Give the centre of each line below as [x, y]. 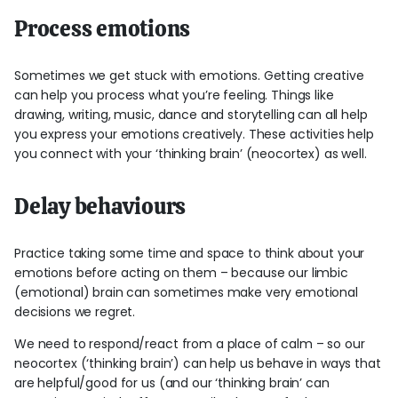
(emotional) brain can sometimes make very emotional [186, 292]
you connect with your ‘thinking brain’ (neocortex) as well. [191, 153]
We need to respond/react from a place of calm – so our [190, 343]
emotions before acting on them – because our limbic [181, 272]
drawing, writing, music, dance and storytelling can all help [191, 114]
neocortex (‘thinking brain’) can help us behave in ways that [198, 363]
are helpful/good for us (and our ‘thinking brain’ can [172, 382]
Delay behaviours [100, 206]
